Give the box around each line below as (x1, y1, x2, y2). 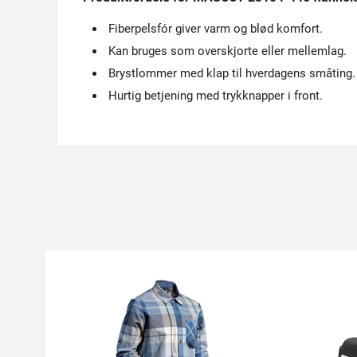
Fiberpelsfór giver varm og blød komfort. (108, 22, 323, 36)
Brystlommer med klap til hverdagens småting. (108, 66, 355, 80)
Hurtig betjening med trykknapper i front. (108, 88, 323, 103)
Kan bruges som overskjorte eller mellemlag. (108, 44, 347, 58)
